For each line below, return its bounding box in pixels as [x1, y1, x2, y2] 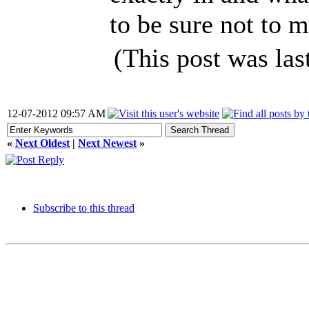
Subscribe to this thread [33, 202, 134, 214]
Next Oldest [15, 137, 70, 149]
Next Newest [78, 137, 137, 149]
